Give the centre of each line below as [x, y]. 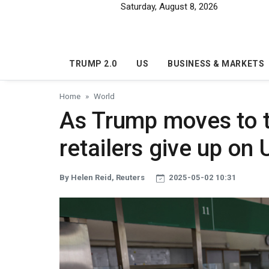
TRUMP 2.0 [93, 64]
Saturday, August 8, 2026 [169, 7]
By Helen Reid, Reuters [103, 178]
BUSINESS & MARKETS [216, 64]
